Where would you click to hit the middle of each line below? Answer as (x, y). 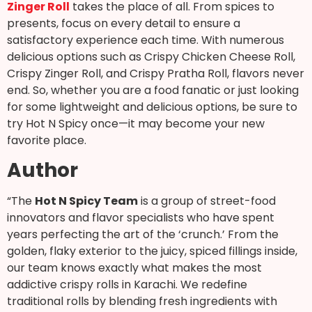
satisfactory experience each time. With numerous (146, 40)
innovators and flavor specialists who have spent (141, 217)
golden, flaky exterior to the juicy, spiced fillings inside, (152, 251)
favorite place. (47, 140)
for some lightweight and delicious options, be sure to (152, 107)
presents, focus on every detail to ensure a (124, 23)
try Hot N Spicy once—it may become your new (136, 123)
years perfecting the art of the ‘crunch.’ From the (143, 234)
